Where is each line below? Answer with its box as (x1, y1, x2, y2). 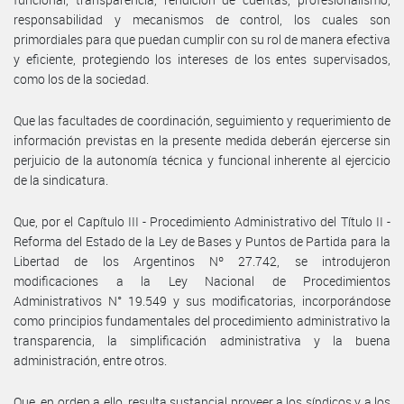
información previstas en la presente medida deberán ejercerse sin (14, 131, 390, 149)
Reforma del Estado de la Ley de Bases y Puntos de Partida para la (14, 232, 390, 250)
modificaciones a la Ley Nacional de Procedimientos (14, 271, 390, 289)
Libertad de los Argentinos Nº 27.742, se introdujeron (14, 252, 390, 270)
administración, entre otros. (14, 351, 167, 369)
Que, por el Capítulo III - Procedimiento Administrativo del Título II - (14, 212, 390, 230)
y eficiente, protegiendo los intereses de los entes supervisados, (14, 50, 390, 68)
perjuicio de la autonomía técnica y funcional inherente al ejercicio (14, 151, 390, 169)
